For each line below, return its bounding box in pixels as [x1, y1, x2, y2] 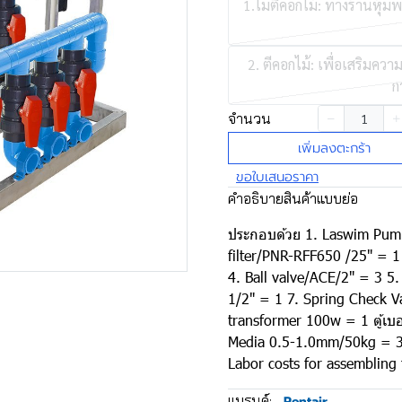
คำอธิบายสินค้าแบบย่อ [228, 188, 358, 207]
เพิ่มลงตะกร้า [298, 138, 371, 158]
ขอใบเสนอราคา [236, 166, 319, 187]
